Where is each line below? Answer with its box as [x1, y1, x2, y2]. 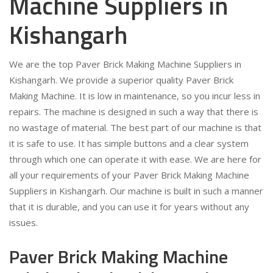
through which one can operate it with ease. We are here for [9, 152, 261, 165]
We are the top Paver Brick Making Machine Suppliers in [9, 57, 241, 70]
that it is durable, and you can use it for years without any [9, 200, 249, 213]
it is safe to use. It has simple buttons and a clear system [9, 136, 249, 149]
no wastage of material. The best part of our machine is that [9, 121, 261, 133]
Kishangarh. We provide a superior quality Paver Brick [9, 73, 233, 86]
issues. [9, 216, 38, 229]
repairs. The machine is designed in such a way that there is [9, 105, 258, 118]
